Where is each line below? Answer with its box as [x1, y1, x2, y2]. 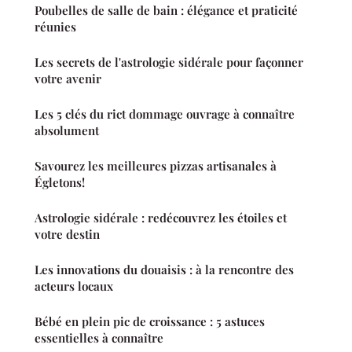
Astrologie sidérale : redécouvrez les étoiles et [35, 210, 287, 226]
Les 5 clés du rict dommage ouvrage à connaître [35, 106, 295, 123]
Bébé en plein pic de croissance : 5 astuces [35, 313, 265, 330]
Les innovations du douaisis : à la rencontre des [35, 262, 294, 278]
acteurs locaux [35, 278, 113, 295]
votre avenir [35, 71, 101, 87]
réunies [35, 19, 76, 35]
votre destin [35, 226, 100, 243]
